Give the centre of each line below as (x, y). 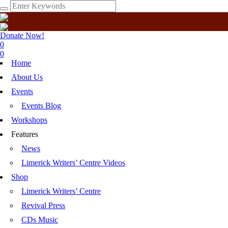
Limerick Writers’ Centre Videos (73, 162)
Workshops (29, 120)
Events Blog (41, 105)
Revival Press (43, 205)
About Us (27, 77)
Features (25, 134)
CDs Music (40, 219)
